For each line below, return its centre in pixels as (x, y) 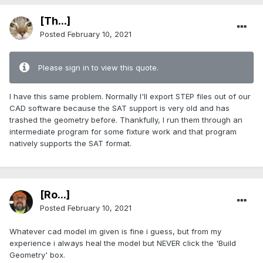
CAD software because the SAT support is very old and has (119, 108)
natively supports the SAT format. (70, 144)
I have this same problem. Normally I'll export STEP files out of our (130, 97)
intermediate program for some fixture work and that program (123, 132)
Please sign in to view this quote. (98, 68)
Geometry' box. (37, 255)
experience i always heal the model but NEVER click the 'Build (123, 243)
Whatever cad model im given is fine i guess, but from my (115, 232)
